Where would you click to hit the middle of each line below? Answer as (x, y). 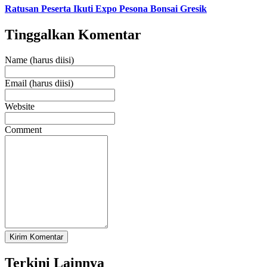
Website (20, 107)
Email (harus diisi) (39, 83)
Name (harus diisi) (39, 60)
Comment (23, 130)
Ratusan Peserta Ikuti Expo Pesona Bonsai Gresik (106, 8)
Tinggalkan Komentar (73, 35)
